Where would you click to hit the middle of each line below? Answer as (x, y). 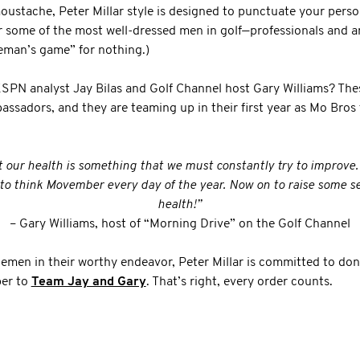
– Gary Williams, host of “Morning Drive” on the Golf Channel (180, 224)
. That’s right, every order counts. (239, 282)
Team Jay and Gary (88, 282)
